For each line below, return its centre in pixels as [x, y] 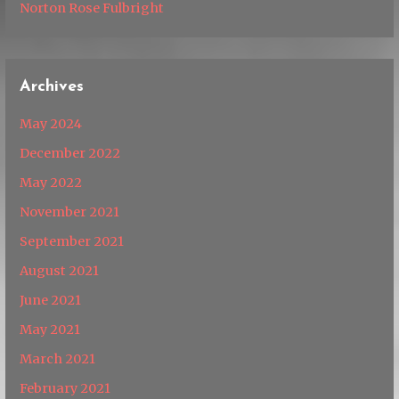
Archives [52, 86]
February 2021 [65, 388]
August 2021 [60, 270]
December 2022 [70, 153]
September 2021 [72, 241]
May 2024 [51, 123]
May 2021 [50, 329]
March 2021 [58, 358]
